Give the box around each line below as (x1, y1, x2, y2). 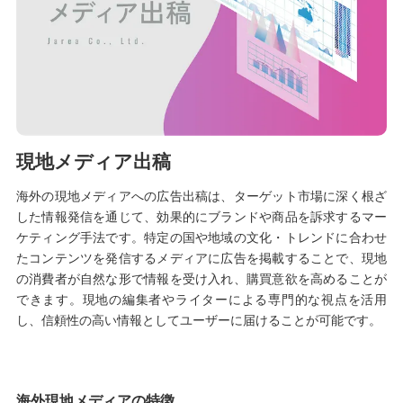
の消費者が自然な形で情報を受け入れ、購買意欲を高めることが (15, 269, 388, 288)
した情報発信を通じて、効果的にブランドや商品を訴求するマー (15, 207, 388, 226)
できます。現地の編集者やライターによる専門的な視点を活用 (15, 290, 388, 309)
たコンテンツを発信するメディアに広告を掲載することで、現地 (15, 248, 388, 267)
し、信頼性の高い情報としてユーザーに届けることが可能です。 (15, 310, 381, 329)
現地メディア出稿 (15, 148, 171, 175)
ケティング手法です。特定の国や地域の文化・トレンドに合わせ (15, 228, 388, 246)
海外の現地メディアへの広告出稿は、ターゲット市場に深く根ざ (15, 186, 388, 205)
